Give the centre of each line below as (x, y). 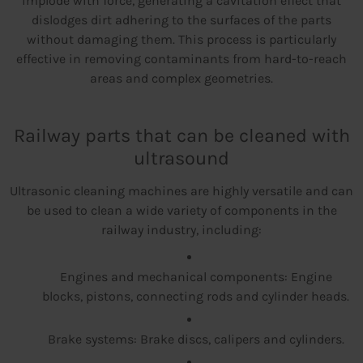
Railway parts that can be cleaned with (181, 136)
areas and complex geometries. (181, 79)
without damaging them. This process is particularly (181, 40)
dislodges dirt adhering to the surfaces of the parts (181, 20)
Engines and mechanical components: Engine (196, 277)
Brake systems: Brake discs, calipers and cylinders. (196, 340)
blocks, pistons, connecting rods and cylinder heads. (196, 297)
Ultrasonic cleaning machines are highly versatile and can (181, 191)
